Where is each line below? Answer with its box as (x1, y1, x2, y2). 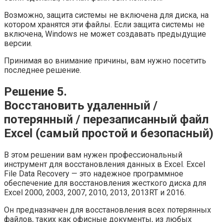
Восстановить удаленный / (4, 98, 158, 112)
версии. (4, 38, 32, 48)
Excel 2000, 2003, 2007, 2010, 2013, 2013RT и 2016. (4, 187, 186, 197)
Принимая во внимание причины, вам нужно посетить (4, 55, 206, 65)
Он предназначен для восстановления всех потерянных (4, 205, 211, 215)
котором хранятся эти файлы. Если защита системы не (4, 19, 205, 29)
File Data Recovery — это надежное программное (4, 168, 183, 178)
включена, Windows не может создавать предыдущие (4, 29, 206, 39)
